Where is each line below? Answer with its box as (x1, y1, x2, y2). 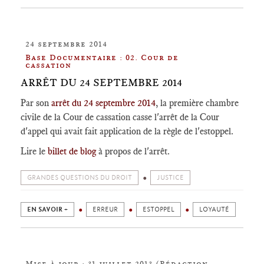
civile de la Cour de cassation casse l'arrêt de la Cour (21, 111, 219, 123)
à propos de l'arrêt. (96, 146, 170, 157)
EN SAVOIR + (27, 206, 68, 213)
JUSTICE (157, 174, 184, 181)
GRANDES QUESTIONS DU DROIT (27, 174, 132, 181)
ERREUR (93, 206, 118, 213)
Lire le (21, 146, 45, 157)
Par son (21, 97, 51, 108)
